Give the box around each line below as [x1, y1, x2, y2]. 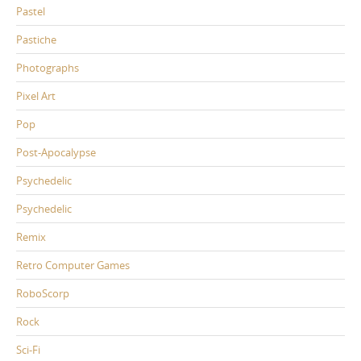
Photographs [16, 60, 79, 76]
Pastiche [16, 32, 56, 48]
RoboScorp [16, 286, 69, 301]
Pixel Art [16, 89, 56, 104]
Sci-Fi [16, 342, 40, 358]
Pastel [16, 4, 45, 19]
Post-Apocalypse [16, 145, 96, 160]
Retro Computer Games [16, 258, 130, 273]
